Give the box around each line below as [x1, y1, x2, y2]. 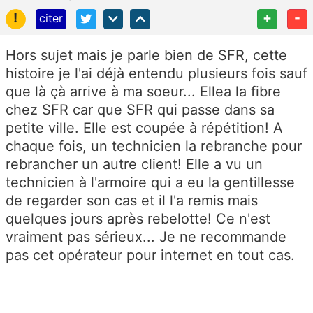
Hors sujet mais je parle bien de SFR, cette [6, 46, 287, 64]
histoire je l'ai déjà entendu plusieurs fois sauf [6, 64, 307, 82]
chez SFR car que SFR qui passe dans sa [6, 101, 275, 118]
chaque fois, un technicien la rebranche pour [6, 137, 302, 154]
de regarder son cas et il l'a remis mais [6, 191, 258, 209]
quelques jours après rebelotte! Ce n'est [6, 210, 270, 227]
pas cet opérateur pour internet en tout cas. [6, 246, 299, 263]
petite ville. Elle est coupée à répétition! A [6, 119, 283, 136]
